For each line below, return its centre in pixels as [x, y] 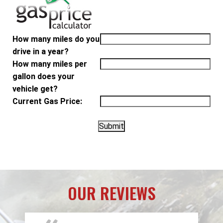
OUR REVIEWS [111, 193]
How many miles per [50, 64]
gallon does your [44, 76]
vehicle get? [35, 89]
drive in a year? [41, 51]
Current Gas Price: [47, 101]
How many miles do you [56, 39]
